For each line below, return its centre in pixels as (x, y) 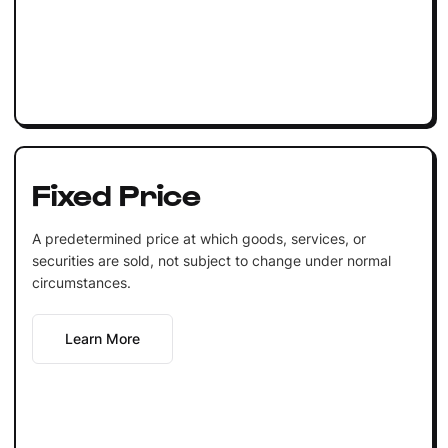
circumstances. (81, 282)
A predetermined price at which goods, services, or (198, 238)
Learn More (102, 338)
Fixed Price (116, 192)
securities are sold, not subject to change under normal (211, 260)
